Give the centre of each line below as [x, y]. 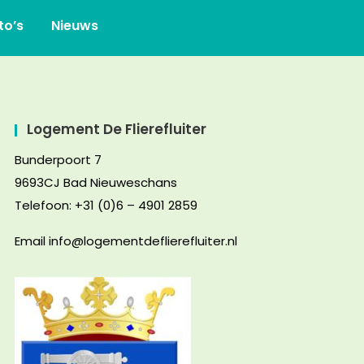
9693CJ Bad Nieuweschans [96, 183]
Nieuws [74, 26]
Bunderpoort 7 [58, 160]
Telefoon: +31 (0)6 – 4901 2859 [106, 206]
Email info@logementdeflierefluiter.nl [126, 241]
